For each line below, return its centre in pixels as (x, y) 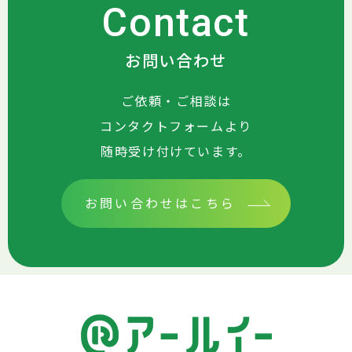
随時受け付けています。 (176, 150)
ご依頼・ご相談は (176, 100)
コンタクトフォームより (176, 125)
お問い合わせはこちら (160, 202)
